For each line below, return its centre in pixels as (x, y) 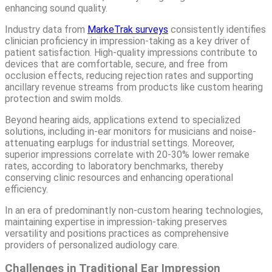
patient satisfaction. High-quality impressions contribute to (131, 52)
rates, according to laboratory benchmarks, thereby (114, 166)
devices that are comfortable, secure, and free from (116, 64)
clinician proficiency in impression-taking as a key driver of (127, 41)
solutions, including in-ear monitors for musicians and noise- (131, 131)
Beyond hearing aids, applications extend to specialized (123, 120)
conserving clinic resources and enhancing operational (119, 177)
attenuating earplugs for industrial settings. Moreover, (120, 143)
